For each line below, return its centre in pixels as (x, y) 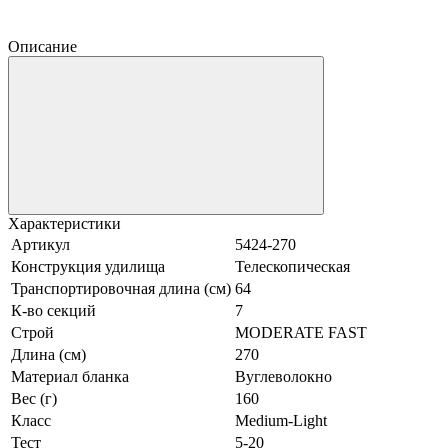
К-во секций (53, 310)
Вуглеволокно (283, 376)
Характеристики (64, 223)
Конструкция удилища (88, 266)
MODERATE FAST (301, 332)
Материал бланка (70, 376)
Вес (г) (34, 398)
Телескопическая (292, 266)
